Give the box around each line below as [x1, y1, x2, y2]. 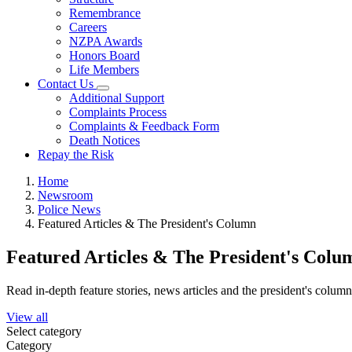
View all [6, 310, 48, 324]
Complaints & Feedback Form [69, 119, 219, 133]
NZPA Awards [69, 35, 142, 48]
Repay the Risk [38, 148, 114, 161]
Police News [38, 203, 101, 216]
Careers [69, 20, 107, 34]
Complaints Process [69, 105, 167, 119]
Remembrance [69, 6, 141, 20]
